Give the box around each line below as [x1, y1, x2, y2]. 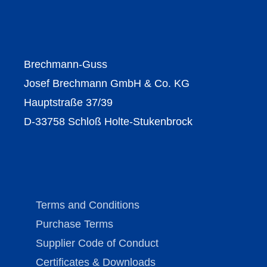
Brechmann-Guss [24, 58, 107, 71]
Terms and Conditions [36, 199, 139, 212]
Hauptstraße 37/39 [24, 97, 113, 109]
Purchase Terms [36, 218, 113, 231]
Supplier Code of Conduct [36, 237, 159, 250]
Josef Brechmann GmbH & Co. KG [24, 77, 190, 90]
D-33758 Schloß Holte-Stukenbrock [24, 116, 193, 128]
